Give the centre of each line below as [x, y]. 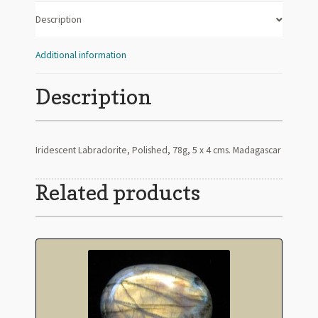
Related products [117, 192]
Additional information [81, 55]
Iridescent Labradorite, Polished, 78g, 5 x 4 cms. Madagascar [158, 150]
